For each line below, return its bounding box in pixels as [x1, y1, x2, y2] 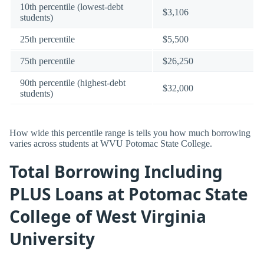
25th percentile [20, 34, 75, 44]
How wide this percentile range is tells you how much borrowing [9, 127, 250, 138]
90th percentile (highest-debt [20, 77, 126, 88]
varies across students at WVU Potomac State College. [9, 138, 212, 148]
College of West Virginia [9, 205, 206, 228]
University [9, 227, 95, 250]
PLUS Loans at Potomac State [9, 183, 248, 206]
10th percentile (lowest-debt [20, 1, 123, 12]
